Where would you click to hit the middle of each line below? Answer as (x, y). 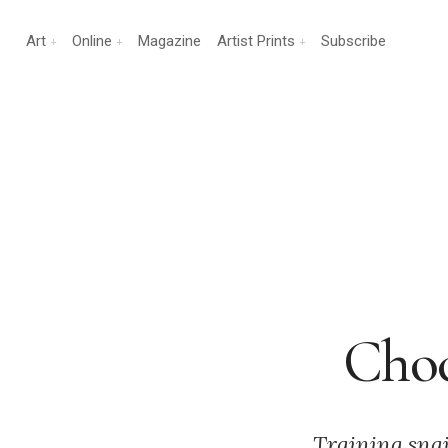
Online (92, 41)
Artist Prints (256, 41)
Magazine (169, 41)
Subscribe (353, 41)
